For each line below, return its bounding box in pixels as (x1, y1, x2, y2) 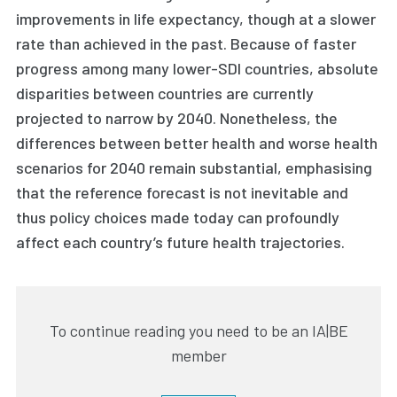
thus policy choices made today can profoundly (16, 207, 339, 228)
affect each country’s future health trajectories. (16, 232, 345, 253)
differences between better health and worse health (16, 133, 378, 153)
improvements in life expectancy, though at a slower (16, 9, 376, 29)
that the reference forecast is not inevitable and (16, 183, 348, 203)
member (170, 346, 227, 366)
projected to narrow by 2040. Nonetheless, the (16, 108, 338, 128)
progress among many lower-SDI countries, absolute (16, 58, 378, 79)
